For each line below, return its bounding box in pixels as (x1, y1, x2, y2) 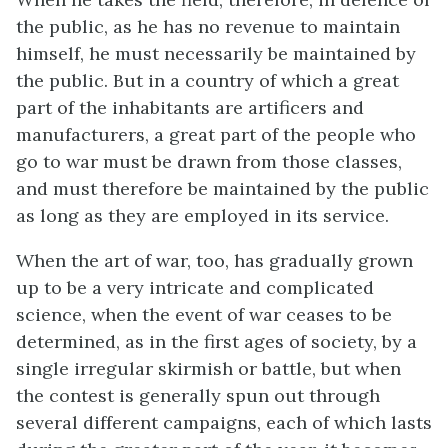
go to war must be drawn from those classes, (16, 149, 402, 173)
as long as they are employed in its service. (16, 203, 389, 227)
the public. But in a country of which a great (16, 68, 399, 92)
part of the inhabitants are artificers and (16, 95, 364, 119)
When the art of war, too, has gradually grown (16, 248, 413, 272)
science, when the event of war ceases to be (16, 302, 392, 326)
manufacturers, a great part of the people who (16, 122, 416, 146)
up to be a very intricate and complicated (16, 275, 374, 299)
